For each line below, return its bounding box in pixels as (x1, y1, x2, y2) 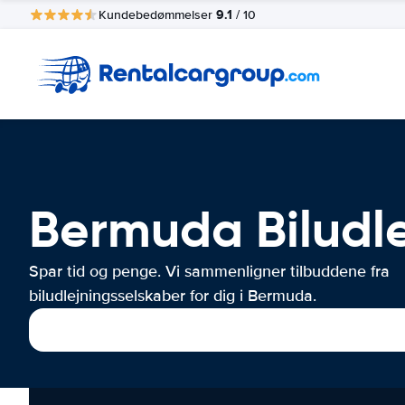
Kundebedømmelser (99, 6, 216, 23)
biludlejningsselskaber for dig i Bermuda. (29, 286, 316, 306)
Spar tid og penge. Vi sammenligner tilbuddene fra (29, 261, 390, 281)
